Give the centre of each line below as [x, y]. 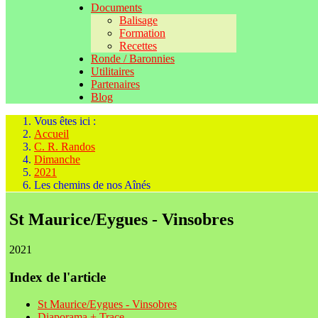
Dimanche [57, 159]
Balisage [138, 20]
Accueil [51, 134]
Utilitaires [113, 71]
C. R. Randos [65, 147]
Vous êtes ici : [68, 121]
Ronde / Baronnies [133, 59]
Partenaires [115, 84]
